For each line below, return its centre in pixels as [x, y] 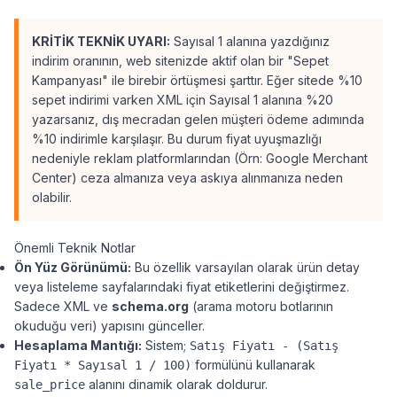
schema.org [150, 306]
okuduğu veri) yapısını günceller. [109, 326]
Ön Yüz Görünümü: [73, 267]
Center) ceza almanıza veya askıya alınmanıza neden [187, 178]
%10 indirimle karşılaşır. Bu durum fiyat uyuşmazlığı [177, 139]
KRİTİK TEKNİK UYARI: [101, 41]
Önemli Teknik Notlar [75, 248]
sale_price [50, 385]
